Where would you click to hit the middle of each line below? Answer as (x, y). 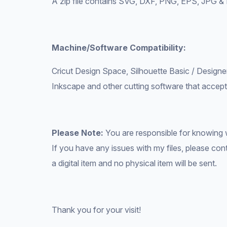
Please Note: (78, 133)
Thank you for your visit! (96, 210)
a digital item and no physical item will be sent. (134, 163)
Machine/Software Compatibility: (119, 48)
